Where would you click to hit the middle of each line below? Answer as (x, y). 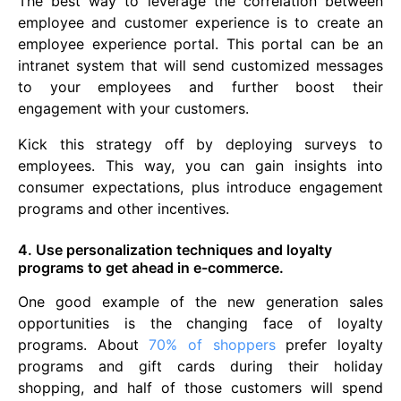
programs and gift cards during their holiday (200, 366)
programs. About (84, 344)
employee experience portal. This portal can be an (200, 43)
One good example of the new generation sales (200, 301)
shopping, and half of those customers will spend (200, 387)
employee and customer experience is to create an (200, 22)
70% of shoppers (212, 344)
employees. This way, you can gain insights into (200, 165)
